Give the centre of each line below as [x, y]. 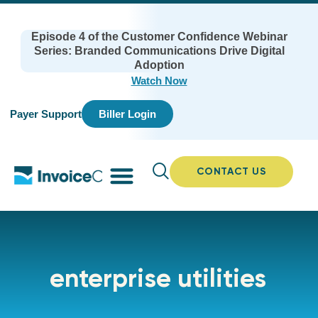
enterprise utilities [158, 278]
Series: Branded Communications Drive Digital [159, 51]
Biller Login [127, 114]
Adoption [159, 65]
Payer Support [46, 114]
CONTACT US [231, 171]
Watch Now [159, 81]
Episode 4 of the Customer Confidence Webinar [159, 37]
